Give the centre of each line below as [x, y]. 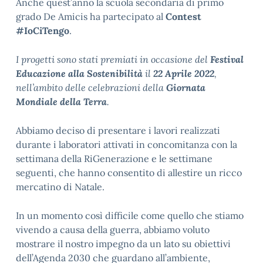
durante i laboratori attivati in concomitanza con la [127, 144]
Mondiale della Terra [61, 102]
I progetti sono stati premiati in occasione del [113, 59]
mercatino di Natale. [60, 187]
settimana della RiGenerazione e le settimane [114, 159]
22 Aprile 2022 [183, 73]
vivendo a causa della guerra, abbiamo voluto [113, 230]
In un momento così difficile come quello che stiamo [130, 215]
